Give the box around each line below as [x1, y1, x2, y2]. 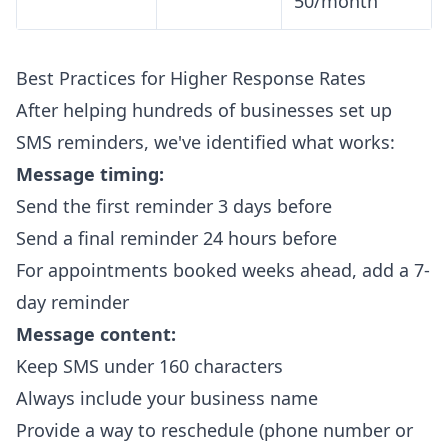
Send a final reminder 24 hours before [16, 226, 337, 251]
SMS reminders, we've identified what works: [16, 130, 395, 155]
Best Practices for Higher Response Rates [16, 66, 366, 91]
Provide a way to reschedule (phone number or [16, 418, 413, 443]
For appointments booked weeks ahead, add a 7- [16, 258, 430, 283]
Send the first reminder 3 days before [16, 194, 332, 219]
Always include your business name [16, 386, 318, 411]
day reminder [16, 290, 129, 315]
